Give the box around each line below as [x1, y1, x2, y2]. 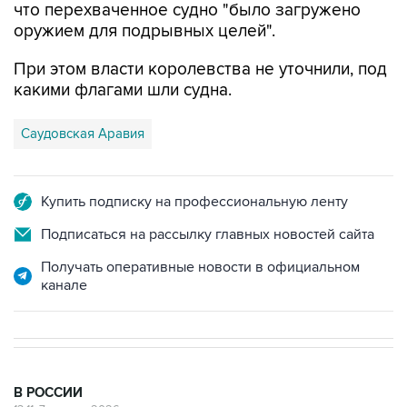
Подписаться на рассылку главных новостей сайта [41, 225, 374, 243]
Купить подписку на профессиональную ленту [41, 193, 348, 211]
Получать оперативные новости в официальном [41, 258, 360, 276]
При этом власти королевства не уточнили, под [14, 59, 387, 80]
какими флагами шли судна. [14, 80, 232, 101]
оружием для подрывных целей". [14, 21, 275, 42]
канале [41, 276, 87, 294]
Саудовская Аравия [21, 125, 144, 142]
